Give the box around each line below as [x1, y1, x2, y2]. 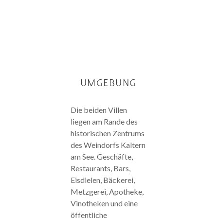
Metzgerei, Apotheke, [70, 187, 144, 197]
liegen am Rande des [70, 117, 138, 127]
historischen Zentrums [70, 128, 145, 138]
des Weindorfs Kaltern [70, 140, 145, 150]
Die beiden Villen [70, 105, 127, 115]
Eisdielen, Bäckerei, [70, 175, 135, 185]
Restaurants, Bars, [70, 163, 130, 173]
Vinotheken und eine [70, 199, 138, 208]
